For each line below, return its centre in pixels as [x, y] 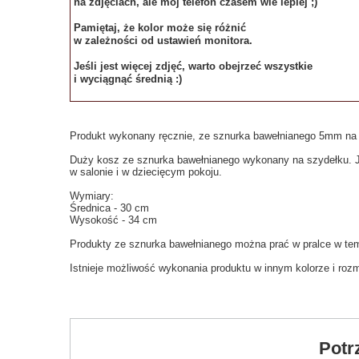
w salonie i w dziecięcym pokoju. [146, 172]
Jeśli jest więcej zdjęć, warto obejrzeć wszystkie [193, 66]
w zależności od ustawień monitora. [163, 40]
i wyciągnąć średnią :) [128, 79]
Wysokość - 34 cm [113, 220]
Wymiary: [92, 196]
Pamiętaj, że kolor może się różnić [160, 28]
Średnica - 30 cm [109, 208]
